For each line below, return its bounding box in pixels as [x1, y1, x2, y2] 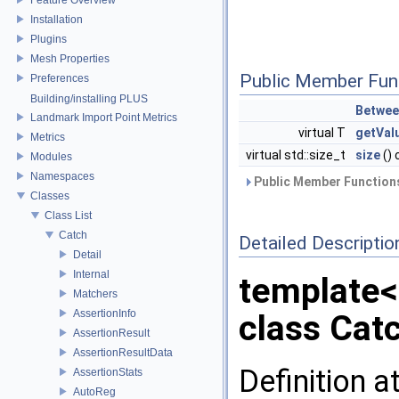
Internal [73, 267, 110, 281]
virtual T [298, 126, 348, 140]
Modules [30, 150, 72, 163]
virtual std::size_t [246, 148, 348, 162]
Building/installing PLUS [30, 93, 148, 105]
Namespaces [30, 169, 94, 183]
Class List [45, 208, 92, 222]
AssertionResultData [73, 346, 173, 359]
